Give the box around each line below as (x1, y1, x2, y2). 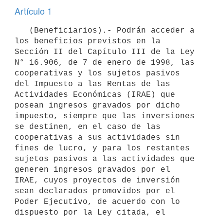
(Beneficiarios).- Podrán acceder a (15, 26, 29, 35)
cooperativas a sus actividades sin (15, 133, 180, 142)
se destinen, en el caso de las (15, 122, 161, 131)
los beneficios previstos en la (15, 36, 161, 46)
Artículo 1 (15, 4, 52, 17)
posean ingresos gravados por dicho (15, 101, 180, 110)
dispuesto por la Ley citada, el (15, 208, 165, 217)
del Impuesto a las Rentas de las (15, 79, 170, 89)
